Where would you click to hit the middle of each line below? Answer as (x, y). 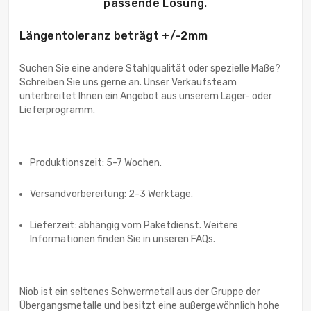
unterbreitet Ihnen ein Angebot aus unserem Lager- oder (146, 96)
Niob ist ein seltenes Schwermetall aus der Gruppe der (140, 292)
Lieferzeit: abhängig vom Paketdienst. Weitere (134, 226)
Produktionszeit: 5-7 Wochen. (96, 163)
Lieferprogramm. (57, 110)
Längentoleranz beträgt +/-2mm (114, 36)
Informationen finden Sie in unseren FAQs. (123, 239)
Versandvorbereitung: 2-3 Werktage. (111, 194)
